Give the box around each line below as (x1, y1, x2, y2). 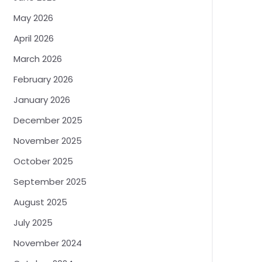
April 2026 (13, 32, 54, 44)
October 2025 (13, 155, 73, 167)
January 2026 (13, 94, 70, 106)
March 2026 (13, 53, 62, 65)
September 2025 (13, 175, 87, 188)
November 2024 (13, 237, 82, 249)
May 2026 (13, 12, 53, 24)
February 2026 (13, 73, 73, 85)
